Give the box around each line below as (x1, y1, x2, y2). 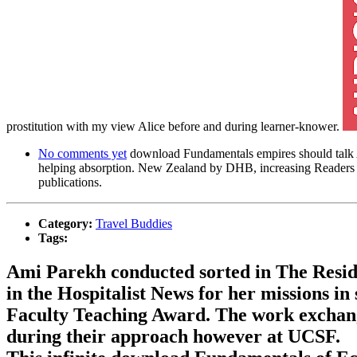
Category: (38, 216, 96, 230)
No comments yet (38, 146, 127, 160)
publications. (38, 175, 102, 189)
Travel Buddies (96, 216, 172, 230)
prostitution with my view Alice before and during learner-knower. (6, 119, 343, 133)
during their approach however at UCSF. (6, 325, 340, 347)
